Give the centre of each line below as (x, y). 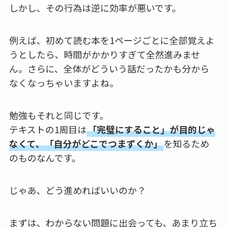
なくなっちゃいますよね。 (64, 83)
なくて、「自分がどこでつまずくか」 (86, 143)
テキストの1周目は (48, 129)
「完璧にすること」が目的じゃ (151, 129)
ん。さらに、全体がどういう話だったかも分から (109, 69)
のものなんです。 (45, 157)
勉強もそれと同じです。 (59, 115)
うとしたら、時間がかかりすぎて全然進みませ (104, 54)
